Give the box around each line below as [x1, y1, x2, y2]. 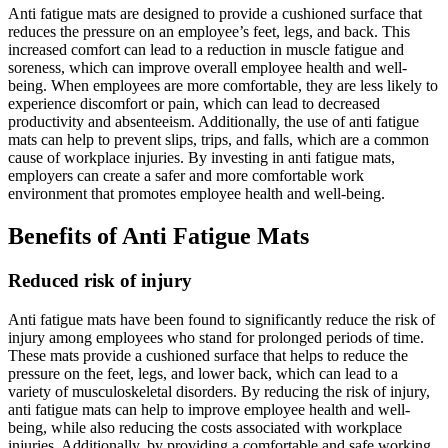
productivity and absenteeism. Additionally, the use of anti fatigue [8, 113, 419, 131]
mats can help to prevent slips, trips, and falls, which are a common [8, 131, 429, 149]
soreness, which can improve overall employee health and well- [8, 59, 407, 77]
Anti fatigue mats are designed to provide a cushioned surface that [8, 5, 422, 23]
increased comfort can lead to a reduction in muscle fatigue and [8, 41, 404, 59]
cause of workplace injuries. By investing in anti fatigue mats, [8, 149, 395, 167]
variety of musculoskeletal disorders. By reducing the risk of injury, [8, 382, 430, 400]
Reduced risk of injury [8, 269, 192, 291]
